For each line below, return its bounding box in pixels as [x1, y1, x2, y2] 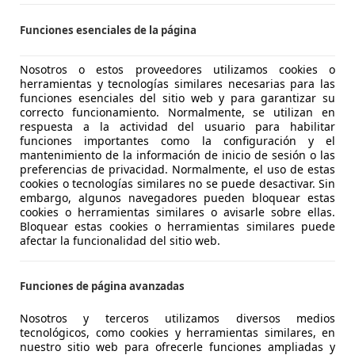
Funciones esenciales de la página [20, 22, 197, 37]
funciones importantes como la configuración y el [20, 132, 335, 148]
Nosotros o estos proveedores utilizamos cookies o [20, 61, 335, 77]
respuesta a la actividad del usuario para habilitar [20, 118, 335, 134]
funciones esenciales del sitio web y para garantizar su [20, 90, 335, 105]
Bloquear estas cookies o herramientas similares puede [20, 218, 335, 234]
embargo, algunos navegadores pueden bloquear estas [20, 189, 335, 205]
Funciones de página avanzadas [20, 278, 185, 293]
